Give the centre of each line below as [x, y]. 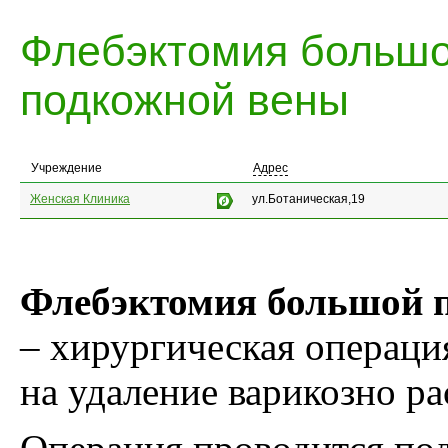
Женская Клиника [80, 199]
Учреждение [66, 168]
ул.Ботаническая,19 [308, 199]
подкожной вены [184, 100]
